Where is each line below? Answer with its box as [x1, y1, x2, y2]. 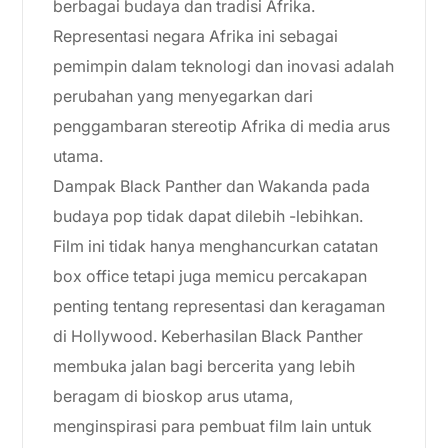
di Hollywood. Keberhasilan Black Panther [53, 326, 363, 346]
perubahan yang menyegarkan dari [53, 86, 313, 106]
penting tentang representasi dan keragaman [53, 296, 385, 316]
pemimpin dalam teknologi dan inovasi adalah [53, 56, 394, 76]
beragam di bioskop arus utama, [53, 386, 293, 406]
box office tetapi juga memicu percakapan [53, 266, 367, 286]
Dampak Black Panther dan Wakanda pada [53, 176, 370, 196]
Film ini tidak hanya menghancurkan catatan [53, 236, 378, 256]
